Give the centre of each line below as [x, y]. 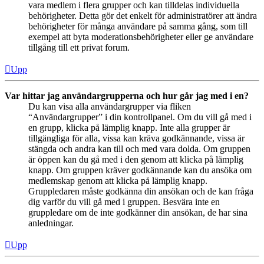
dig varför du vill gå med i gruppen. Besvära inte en [124, 202]
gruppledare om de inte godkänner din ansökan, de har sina [138, 213]
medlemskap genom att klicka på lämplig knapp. [118, 181]
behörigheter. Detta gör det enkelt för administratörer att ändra [143, 16]
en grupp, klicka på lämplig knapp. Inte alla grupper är [129, 128]
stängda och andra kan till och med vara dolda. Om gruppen [139, 149]
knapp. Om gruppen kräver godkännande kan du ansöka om [140, 170]
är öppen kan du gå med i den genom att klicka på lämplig [136, 160]
